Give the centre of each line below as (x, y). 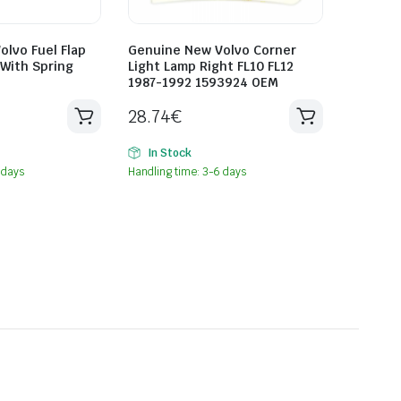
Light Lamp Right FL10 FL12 (211, 66)
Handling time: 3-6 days (188, 171)
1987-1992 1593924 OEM (203, 82)
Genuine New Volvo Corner (212, 50)
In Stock (169, 153)
